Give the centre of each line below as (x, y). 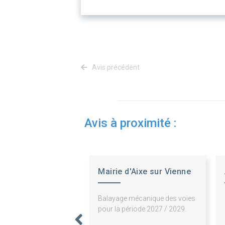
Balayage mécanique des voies (147, 199)
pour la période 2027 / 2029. (142, 209)
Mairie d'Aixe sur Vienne (144, 172)
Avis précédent (115, 68)
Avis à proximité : (130, 123)
